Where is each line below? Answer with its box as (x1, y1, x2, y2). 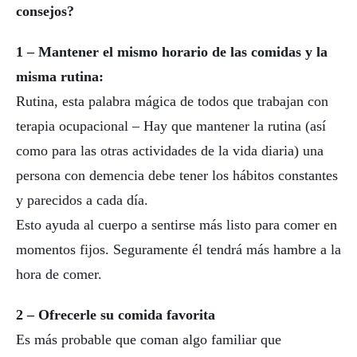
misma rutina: (16, 69, 104, 85)
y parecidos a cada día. (16, 192, 148, 209)
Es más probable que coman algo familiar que (16, 331, 281, 347)
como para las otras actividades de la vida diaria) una (16, 143, 324, 159)
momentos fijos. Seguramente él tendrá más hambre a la (16, 241, 341, 258)
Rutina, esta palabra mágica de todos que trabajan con (16, 93, 328, 110)
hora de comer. (16, 266, 102, 283)
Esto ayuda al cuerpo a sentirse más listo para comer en (16, 217, 337, 233)
